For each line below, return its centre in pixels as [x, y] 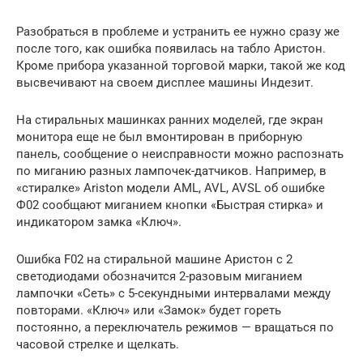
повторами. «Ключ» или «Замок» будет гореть [149, 311]
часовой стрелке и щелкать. [98, 345]
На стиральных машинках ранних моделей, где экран [170, 120]
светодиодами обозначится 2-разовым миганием [159, 277]
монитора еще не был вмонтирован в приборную [159, 137]
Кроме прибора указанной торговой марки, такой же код [181, 66]
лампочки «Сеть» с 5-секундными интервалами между [173, 294]
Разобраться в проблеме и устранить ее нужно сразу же [178, 32]
